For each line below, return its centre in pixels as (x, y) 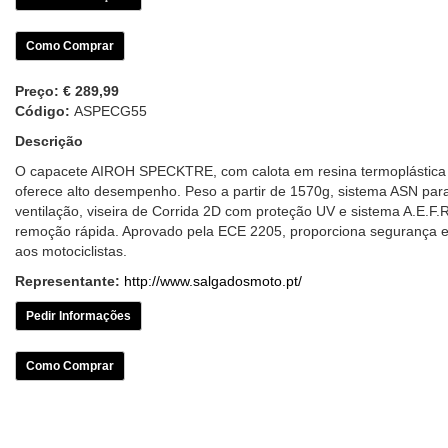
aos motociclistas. (71, 251)
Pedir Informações (78, 316)
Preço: (39, 91)
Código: (44, 111)
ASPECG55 (110, 111)
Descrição (49, 141)
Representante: (67, 281)
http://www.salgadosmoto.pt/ (213, 281)
